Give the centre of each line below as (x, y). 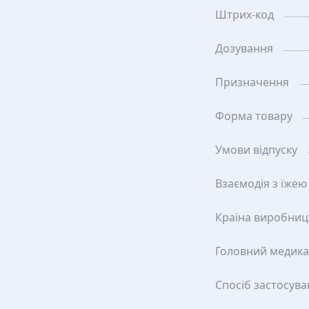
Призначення (252, 82)
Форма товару (254, 116)
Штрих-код (245, 14)
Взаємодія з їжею (261, 183)
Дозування (244, 48)
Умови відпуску (256, 150)
